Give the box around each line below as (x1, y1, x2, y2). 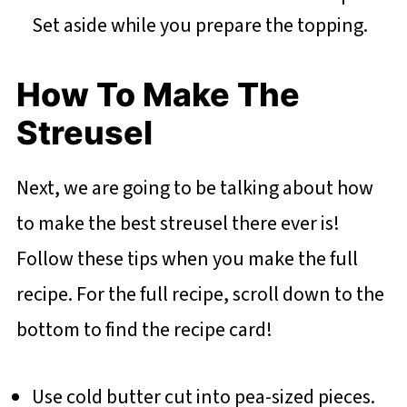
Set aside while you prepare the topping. (31, 10, 368, 40)
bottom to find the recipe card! (15, 314, 276, 344)
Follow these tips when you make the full (15, 243, 358, 273)
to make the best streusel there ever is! (15, 208, 340, 238)
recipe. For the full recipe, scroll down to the (15, 279, 384, 309)
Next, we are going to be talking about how (15, 173, 373, 203)
